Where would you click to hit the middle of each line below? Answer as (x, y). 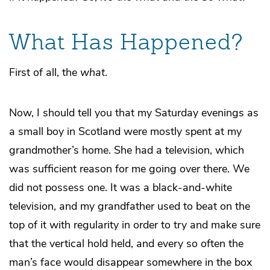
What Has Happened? (127, 42)
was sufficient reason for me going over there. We (129, 168)
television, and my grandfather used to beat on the (130, 206)
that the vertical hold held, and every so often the (126, 243)
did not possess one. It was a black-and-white (121, 187)
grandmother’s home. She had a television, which (127, 150)
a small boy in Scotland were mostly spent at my (125, 131)
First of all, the (45, 72)
